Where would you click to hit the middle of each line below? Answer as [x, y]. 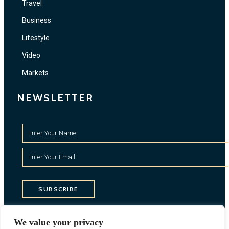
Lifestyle [36, 38]
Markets [35, 73]
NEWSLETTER [55, 98]
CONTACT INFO [59, 215]
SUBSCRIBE [58, 189]
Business [37, 21]
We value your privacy [59, 222]
